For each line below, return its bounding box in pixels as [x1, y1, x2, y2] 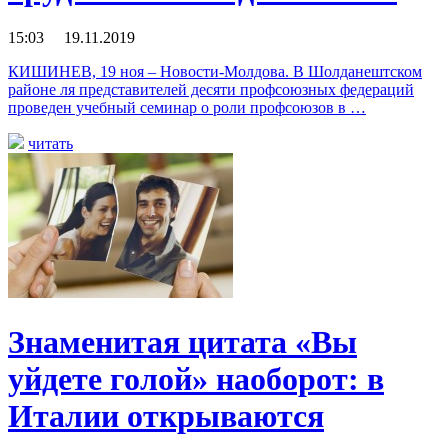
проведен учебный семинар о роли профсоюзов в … [8, 99, 366, 117]
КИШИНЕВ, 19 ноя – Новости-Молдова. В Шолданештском [8, 63, 422, 81]
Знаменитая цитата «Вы [8, 323, 357, 360]
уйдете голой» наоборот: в [8, 360, 384, 397]
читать [28, 135, 73, 153]
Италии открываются [8, 397, 324, 434]
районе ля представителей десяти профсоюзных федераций [8, 81, 414, 99]
